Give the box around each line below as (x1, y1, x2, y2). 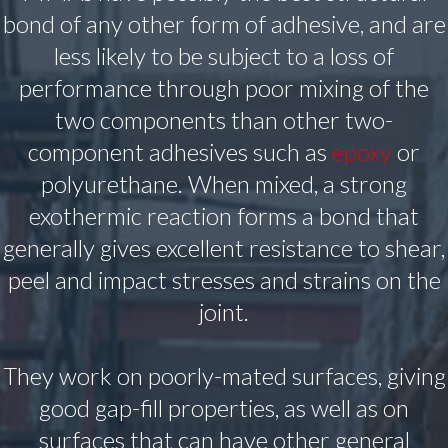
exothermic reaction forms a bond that (29, 201, 419, 231)
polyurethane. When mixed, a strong (41, 169, 407, 199)
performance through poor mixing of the (19, 73, 429, 103)
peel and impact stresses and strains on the (7, 265, 441, 295)
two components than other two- (55, 105, 393, 135)
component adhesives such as (28, 137, 332, 167)
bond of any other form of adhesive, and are (2, 9, 446, 39)
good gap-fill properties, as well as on (39, 393, 409, 423)
